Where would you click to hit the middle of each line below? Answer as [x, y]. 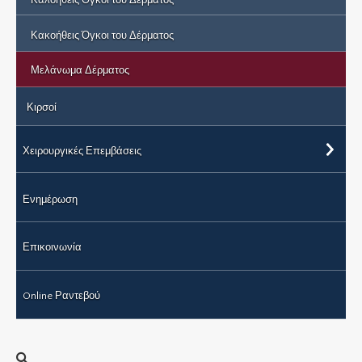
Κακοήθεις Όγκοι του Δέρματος [102, 35]
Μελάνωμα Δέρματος [80, 70]
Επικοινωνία [52, 247]
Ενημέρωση [50, 199]
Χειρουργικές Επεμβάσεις [82, 151]
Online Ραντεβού [61, 295]
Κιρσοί [42, 107]
